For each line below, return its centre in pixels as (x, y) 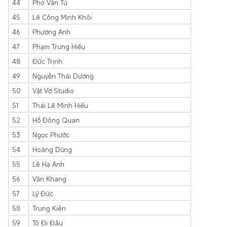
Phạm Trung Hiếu (59, 47)
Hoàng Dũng (52, 149)
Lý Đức (43, 194)
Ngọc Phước (51, 135)
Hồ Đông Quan (56, 120)
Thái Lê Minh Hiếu (60, 105)
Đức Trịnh (47, 61)
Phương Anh (51, 32)
